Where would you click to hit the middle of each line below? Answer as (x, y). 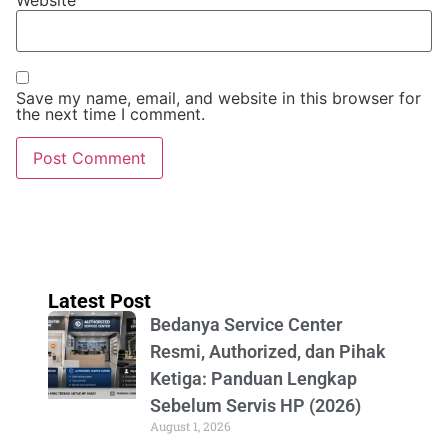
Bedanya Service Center (246, 325)
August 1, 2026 (190, 426)
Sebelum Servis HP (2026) (255, 406)
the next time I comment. (110, 114)
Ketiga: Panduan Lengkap (253, 379)
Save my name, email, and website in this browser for (218, 98)
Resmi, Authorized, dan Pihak (268, 352)
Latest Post (99, 301)
